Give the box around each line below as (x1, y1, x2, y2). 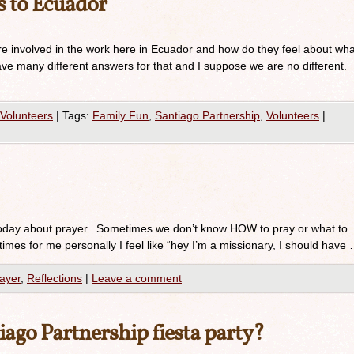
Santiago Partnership (155, 109, 260, 122)
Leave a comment (92, 272, 182, 284)
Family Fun (92, 109, 149, 122)
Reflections (27, 272, 82, 284)
